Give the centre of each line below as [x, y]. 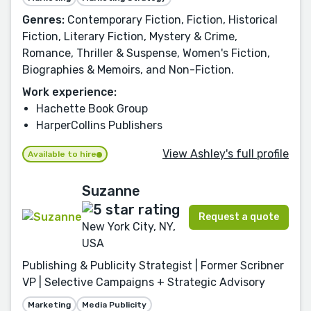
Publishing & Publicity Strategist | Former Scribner [153, 265]
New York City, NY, [129, 226]
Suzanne [111, 191]
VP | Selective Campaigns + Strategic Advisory [144, 282]
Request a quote [239, 217]
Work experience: [69, 92]
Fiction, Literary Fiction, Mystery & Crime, [130, 37]
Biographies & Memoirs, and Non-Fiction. [128, 70]
